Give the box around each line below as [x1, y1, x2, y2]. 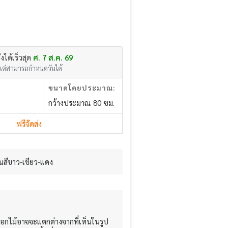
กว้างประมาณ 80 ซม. [48, 97, 115, 107]
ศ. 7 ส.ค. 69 [33, 52, 73, 62]
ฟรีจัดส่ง [16, 119, 42, 129]
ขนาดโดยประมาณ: [48, 82, 116, 92]
